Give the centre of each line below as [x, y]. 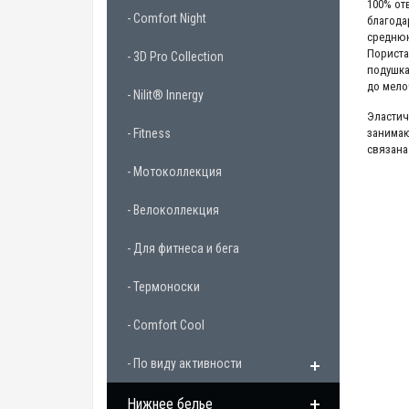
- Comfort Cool [166, 325]
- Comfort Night [167, 18]
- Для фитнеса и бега [183, 248]
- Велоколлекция [173, 210]
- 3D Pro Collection [175, 57]
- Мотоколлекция [174, 172]
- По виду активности [184, 363]
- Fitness [149, 133]
